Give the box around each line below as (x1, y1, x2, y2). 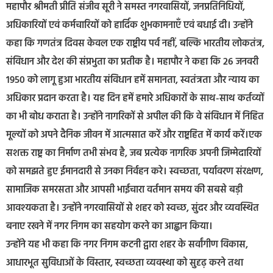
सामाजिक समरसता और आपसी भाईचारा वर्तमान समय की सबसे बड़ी (6, 182, 243, 199)
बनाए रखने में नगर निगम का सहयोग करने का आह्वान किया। (6, 219, 213, 235)
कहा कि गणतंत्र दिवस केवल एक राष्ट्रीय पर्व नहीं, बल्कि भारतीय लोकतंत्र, (6, 36, 264, 52)
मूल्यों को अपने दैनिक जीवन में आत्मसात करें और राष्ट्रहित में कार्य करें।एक (6, 127, 262, 144)
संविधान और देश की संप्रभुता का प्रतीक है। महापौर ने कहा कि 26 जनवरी (6, 54, 258, 71)
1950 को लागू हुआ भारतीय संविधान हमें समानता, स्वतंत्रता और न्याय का (6, 73, 259, 89)
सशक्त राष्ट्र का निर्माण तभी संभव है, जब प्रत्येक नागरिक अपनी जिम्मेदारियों (6, 146, 261, 162)
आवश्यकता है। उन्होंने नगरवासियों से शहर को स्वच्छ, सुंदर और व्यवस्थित (6, 200, 259, 217)
